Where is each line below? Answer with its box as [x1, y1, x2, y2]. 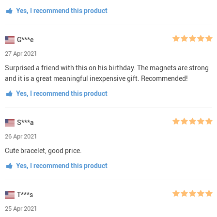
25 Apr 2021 [5, 203, 37, 213]
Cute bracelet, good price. [5, 145, 82, 155]
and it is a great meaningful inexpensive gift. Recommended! [5, 73, 188, 83]
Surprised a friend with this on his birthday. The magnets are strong [5, 62, 209, 72]
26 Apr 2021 [5, 131, 37, 140]
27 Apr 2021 [5, 48, 37, 58]
